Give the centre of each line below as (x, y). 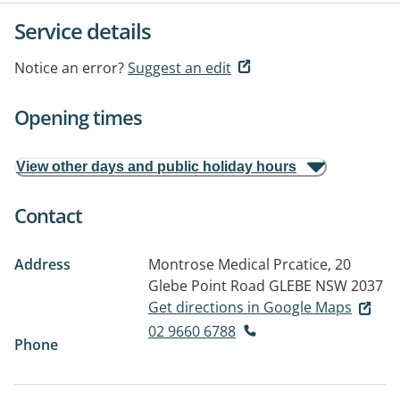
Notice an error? (69, 68)
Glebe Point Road (207, 286)
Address (42, 264)
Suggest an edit (179, 68)
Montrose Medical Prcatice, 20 (250, 264)
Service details (83, 31)
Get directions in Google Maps (250, 307)
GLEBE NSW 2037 (326, 286)
